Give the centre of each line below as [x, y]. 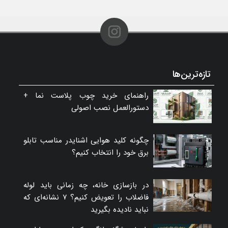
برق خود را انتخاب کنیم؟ [110, 153]
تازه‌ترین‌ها [191, 75]
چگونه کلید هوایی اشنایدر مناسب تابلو [86, 141]
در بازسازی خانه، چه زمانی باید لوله [86, 186]
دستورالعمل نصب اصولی [110, 108]
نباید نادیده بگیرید [119, 210]
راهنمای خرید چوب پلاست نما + [86, 96]
